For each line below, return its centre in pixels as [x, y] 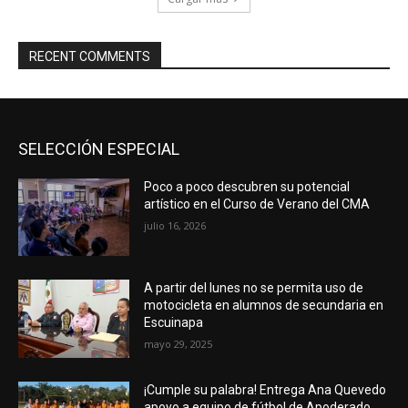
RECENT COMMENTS [90, 56]
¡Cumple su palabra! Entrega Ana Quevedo [265, 389]
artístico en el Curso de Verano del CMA [257, 204]
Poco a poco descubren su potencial [247, 186]
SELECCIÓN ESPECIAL [99, 148]
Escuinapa [174, 323]
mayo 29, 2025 [178, 344]
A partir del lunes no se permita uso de [254, 288]
